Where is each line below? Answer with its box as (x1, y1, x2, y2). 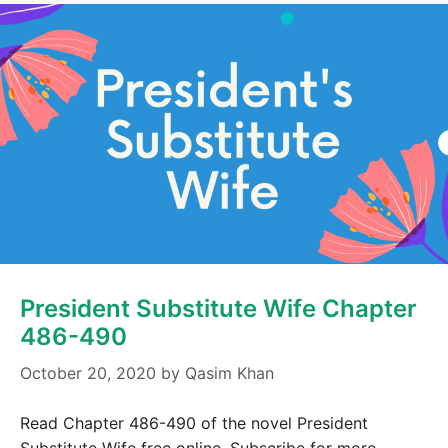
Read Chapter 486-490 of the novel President (20, 413, 368, 434)
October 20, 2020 (20, 363, 156, 384)
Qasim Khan (185, 363, 274, 384)
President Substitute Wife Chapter (20, 294, 417, 324)
